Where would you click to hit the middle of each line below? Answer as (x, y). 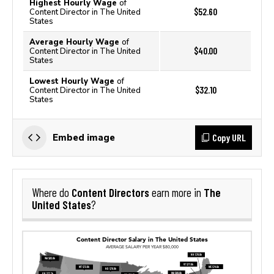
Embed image (84, 137)
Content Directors (110, 192)
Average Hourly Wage (76, 42)
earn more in (176, 193)
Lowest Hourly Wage (73, 81)
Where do (52, 193)
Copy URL (229, 137)
